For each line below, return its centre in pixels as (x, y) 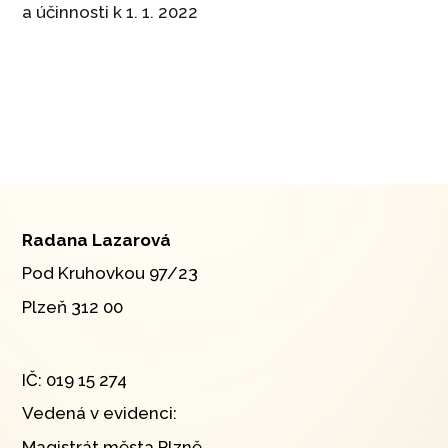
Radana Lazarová (97, 240)
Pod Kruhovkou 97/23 (110, 273)
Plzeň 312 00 (73, 306)
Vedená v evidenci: (102, 413)
